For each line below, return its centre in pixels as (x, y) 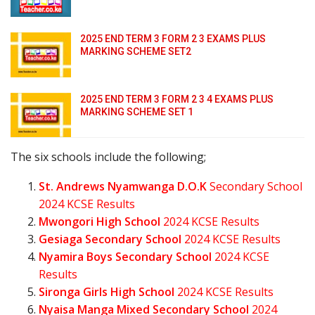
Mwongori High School (99, 222)
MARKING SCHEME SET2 (136, 51)
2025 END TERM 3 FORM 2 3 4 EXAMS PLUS (177, 99)
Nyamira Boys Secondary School (125, 257)
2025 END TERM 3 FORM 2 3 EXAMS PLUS (173, 38)
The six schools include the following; (108, 157)
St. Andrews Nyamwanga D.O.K (123, 187)
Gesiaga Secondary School (110, 239)
